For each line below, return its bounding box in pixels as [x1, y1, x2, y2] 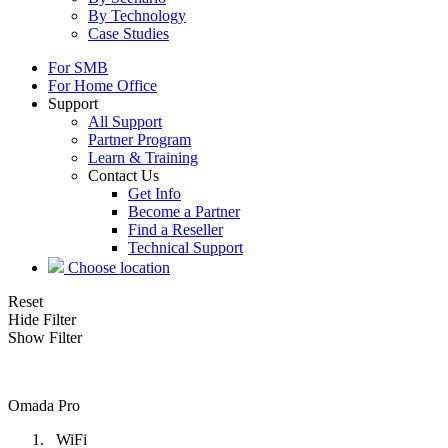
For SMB [48, 59, 108, 76]
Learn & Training [88, 149, 198, 166]
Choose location [64, 259, 170, 276]
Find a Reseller [128, 221, 223, 238]
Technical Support [128, 239, 243, 256]
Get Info [128, 185, 181, 202]
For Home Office [48, 77, 157, 94]
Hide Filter [8, 311, 76, 328]
